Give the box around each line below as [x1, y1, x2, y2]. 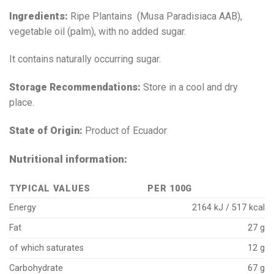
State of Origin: [9, 125, 85, 137]
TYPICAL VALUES [9, 183, 91, 194]
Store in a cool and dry [141, 81, 238, 94]
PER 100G [147, 183, 192, 194]
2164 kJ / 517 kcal [192, 202, 265, 213]
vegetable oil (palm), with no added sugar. [9, 25, 186, 37]
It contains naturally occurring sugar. [9, 53, 161, 65]
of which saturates [9, 242, 84, 253]
